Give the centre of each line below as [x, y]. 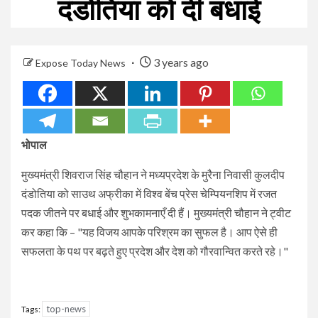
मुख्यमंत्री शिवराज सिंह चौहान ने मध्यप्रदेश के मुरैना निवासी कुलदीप [153, 174]
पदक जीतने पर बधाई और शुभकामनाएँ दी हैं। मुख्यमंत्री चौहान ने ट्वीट [156, 212]
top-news [66, 308]
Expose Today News [82, 62]
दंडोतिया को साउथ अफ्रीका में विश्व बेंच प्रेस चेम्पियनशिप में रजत [149, 193]
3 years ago [180, 62]
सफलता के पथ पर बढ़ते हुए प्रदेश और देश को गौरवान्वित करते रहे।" [155, 251]
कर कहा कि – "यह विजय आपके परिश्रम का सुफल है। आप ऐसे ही [149, 231]
